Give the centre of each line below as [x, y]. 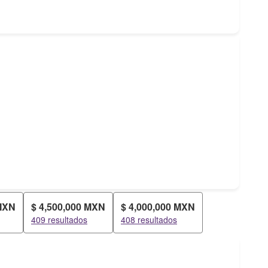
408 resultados [149, 220]
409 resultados [59, 220]
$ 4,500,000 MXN [68, 207]
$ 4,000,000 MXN [158, 207]
